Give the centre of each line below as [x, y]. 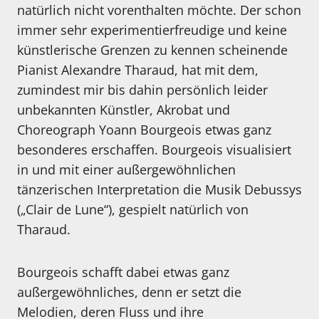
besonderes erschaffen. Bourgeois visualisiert [154, 150]
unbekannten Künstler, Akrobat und [124, 110]
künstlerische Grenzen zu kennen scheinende [152, 50]
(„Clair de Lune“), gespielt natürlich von [133, 210]
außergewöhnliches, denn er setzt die [129, 292]
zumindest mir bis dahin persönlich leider [142, 90]
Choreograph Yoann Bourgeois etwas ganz [144, 130]
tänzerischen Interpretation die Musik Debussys [159, 190]
